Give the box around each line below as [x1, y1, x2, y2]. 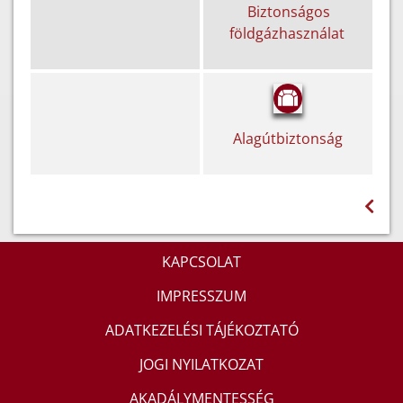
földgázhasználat [229, 22, 345, 43]
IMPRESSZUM [157, 286, 246, 307]
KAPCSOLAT [162, 252, 241, 273]
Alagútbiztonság [233, 128, 343, 148]
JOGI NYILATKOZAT [139, 354, 264, 375]
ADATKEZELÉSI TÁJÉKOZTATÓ [104, 320, 299, 341]
